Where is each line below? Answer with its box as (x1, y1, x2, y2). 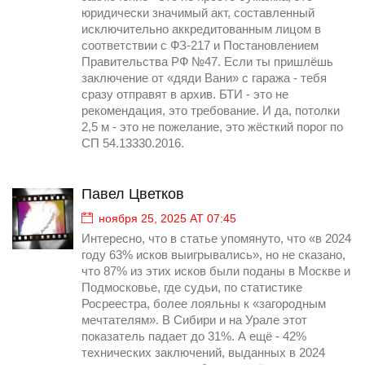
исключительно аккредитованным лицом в (81, 23, 321, 37)
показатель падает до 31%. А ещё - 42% (81, 330, 306, 344)
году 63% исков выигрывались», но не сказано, (81, 248, 345, 262)
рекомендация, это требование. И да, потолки (81, 104, 340, 118)
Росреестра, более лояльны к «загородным (81, 297, 326, 311)
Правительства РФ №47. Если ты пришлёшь (81, 55, 333, 69)
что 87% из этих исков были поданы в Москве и (81, 265, 350, 279)
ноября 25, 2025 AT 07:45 (99, 212, 236, 226)
